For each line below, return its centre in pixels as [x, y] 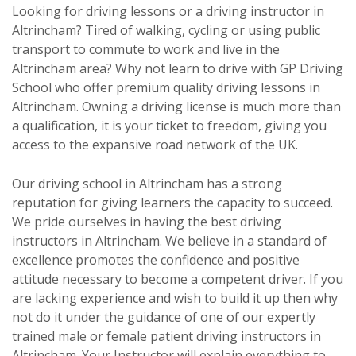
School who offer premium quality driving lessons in [166, 88]
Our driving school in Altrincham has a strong [147, 184]
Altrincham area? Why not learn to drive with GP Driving [178, 69]
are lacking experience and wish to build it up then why [175, 298]
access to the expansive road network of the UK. [155, 145]
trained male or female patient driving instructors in [166, 337]
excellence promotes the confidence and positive [156, 260]
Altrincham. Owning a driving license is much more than [176, 107]
